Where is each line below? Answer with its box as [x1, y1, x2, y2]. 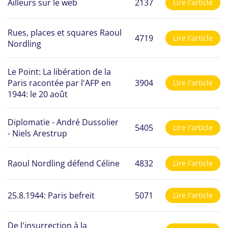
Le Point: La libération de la [8, 66, 111, 77]
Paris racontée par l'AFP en [8, 77, 111, 89]
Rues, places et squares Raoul [8, 26, 122, 38]
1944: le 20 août [8, 88, 68, 100]
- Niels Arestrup [8, 127, 67, 139]
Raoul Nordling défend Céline [8, 157, 120, 169]
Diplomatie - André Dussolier [8, 116, 119, 128]
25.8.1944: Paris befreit [8, 189, 95, 201]
